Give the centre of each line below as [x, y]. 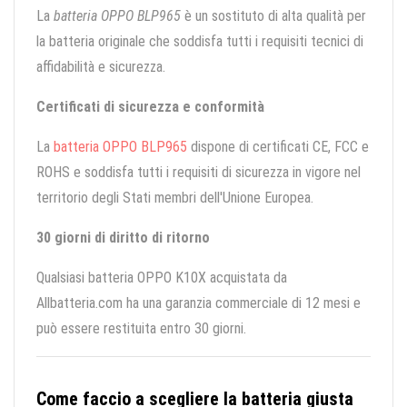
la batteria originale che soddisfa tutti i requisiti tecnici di [200, 42]
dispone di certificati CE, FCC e [278, 147]
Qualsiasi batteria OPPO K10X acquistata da [162, 278]
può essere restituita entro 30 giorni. [141, 329]
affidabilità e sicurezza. [101, 67]
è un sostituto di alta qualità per [273, 16]
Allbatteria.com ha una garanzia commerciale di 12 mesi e [199, 303]
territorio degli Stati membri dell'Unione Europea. [175, 198]
